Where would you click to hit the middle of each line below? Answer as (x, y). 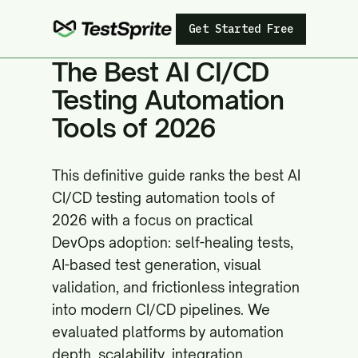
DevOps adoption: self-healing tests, (173, 243)
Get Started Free (241, 28)
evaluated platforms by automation (168, 332)
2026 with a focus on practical (153, 220)
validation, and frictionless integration (176, 287)
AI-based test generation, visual (157, 265)
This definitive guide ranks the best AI (176, 175)
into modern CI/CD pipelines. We (161, 310)
